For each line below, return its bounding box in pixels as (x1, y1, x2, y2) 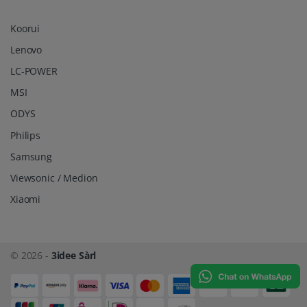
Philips (10, 128, 40, 142)
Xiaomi (10, 193, 41, 206)
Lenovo (10, 42, 42, 56)
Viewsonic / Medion (10, 171, 98, 185)
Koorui (10, 21, 40, 35)
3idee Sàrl (51, 249, 97, 262)
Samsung (10, 149, 52, 163)
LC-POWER (10, 64, 58, 77)
